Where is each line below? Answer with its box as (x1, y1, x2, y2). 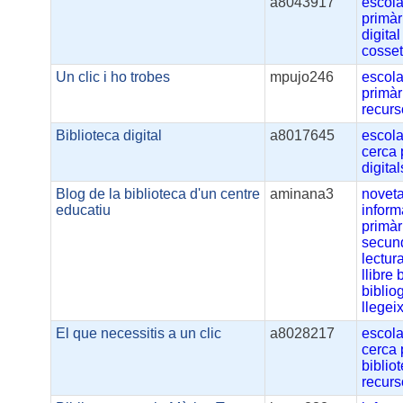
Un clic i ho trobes (56, 69, 171, 85)
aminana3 (270, 186, 335, 202)
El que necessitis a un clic (56, 326, 222, 342)
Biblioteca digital (56, 128, 163, 144)
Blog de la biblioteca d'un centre (56, 186, 261, 202)
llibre (362, 267, 394, 283)
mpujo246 (270, 69, 335, 85)
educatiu (56, 202, 112, 219)
